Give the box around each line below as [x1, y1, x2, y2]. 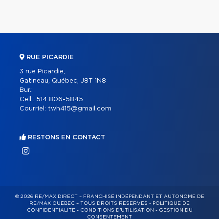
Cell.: [20, 96, 36, 103]
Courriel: [20, 105, 48, 112]
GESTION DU [158, 207, 193, 213]
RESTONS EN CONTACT [26, 134, 105, 141]
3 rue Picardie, [20, 68, 65, 75]
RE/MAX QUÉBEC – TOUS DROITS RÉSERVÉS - [29, 200, 153, 206]
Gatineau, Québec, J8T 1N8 [20, 77, 106, 84]
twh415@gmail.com [48, 105, 111, 112]
